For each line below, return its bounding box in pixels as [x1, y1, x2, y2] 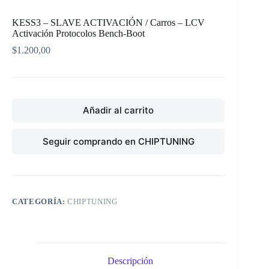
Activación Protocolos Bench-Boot [12, 28, 145, 38]
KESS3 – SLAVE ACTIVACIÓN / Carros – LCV [12, 17, 205, 28]
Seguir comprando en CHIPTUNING [42, 135, 195, 147]
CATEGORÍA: [12, 196, 68, 206]
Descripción [107, 255, 154, 266]
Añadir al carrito [83, 104, 154, 116]
